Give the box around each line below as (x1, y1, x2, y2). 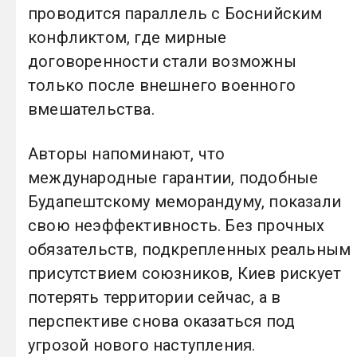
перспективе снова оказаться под (28, 312, 296, 331)
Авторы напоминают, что (28, 144, 226, 164)
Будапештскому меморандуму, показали (28, 192, 341, 212)
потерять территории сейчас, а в (28, 288, 281, 308)
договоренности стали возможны (28, 52, 296, 71)
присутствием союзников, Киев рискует (28, 264, 342, 284)
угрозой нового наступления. (28, 335, 256, 355)
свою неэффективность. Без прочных (28, 216, 325, 236)
